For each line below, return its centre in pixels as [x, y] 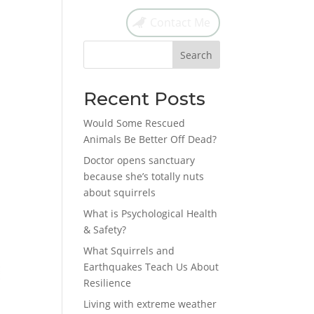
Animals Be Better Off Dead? [150, 139]
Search [196, 55]
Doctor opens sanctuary [139, 160]
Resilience [108, 283]
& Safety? [105, 230]
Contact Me [180, 22]
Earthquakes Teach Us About [151, 267]
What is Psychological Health [151, 213]
